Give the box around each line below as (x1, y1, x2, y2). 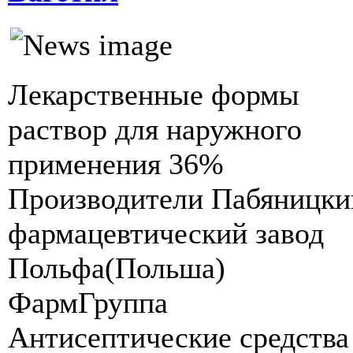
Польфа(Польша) (8, 251, 225, 285)
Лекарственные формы (8, 78, 299, 112)
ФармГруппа (8, 286, 168, 320)
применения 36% (8, 147, 224, 181)
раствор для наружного (8, 113, 302, 147)
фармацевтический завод (8, 217, 324, 251)
